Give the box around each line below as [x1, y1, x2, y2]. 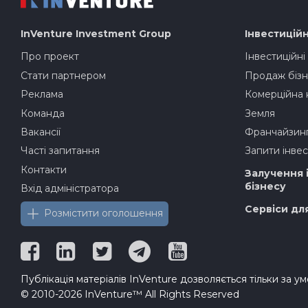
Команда [20, 107, 65, 120]
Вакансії [20, 125, 60, 138]
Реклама [20, 88, 63, 101]
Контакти [20, 163, 67, 176]
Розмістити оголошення [43, 206, 163, 219]
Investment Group [75, 27, 171, 41]
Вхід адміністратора [20, 182, 119, 195]
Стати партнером [20, 69, 106, 82]
